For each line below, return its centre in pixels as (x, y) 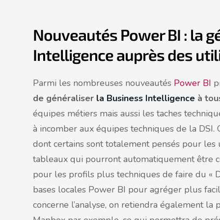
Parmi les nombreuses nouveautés (103, 83)
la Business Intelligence (146, 98)
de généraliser (65, 98)
